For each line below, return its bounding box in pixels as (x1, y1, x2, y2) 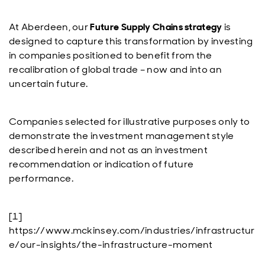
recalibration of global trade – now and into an (9, 63, 222, 76)
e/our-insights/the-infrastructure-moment (9, 238, 213, 251)
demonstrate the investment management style (9, 130, 234, 142)
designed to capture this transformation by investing (9, 35, 253, 47)
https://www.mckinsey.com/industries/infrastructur (9, 224, 255, 237)
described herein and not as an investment (9, 144, 208, 156)
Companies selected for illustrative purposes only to (9, 115, 250, 128)
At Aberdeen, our (9, 21, 91, 33)
